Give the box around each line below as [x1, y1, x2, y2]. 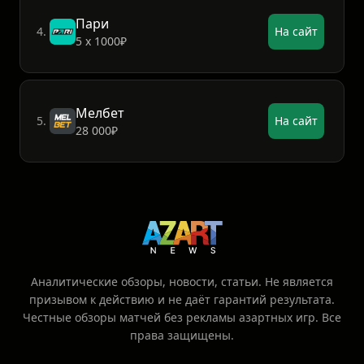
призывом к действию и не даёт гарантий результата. [29, 292, 335, 308]
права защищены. [130, 327, 234, 344]
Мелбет [76, 104, 124, 123]
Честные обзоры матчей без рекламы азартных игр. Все [23, 310, 341, 326]
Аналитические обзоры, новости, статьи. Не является [31, 274, 333, 290]
